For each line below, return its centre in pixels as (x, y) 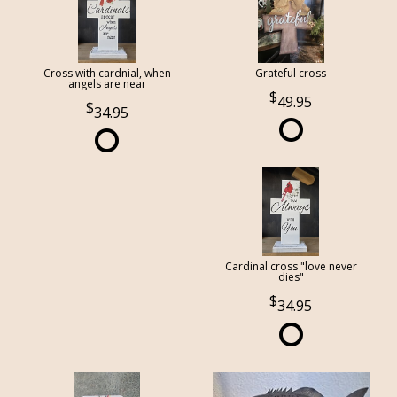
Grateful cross (291, 74)
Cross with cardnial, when (107, 74)
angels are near (107, 84)
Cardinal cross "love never (291, 267)
